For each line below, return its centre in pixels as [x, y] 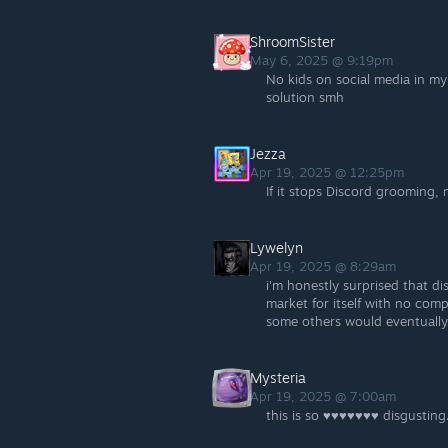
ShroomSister [292, 41]
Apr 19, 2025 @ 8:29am [325, 266]
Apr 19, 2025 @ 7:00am [325, 396]
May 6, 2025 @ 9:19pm [323, 60]
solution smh [305, 97]
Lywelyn [276, 247]
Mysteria [278, 377]
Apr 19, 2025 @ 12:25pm [329, 172]
